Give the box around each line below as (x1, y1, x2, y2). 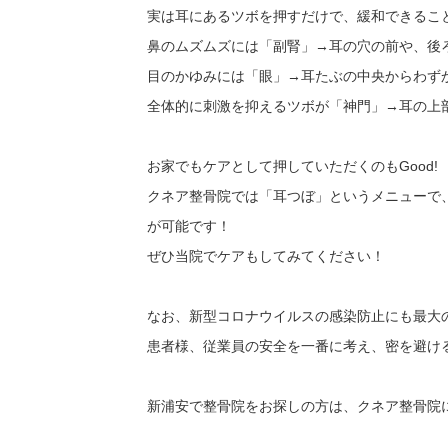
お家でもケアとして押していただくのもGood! (147, 158, 438, 175)
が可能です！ (147, 218, 231, 235)
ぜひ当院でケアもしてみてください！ (147, 248, 385, 265)
